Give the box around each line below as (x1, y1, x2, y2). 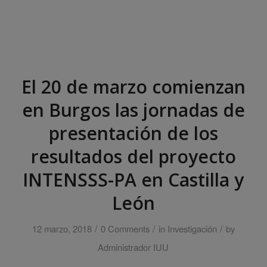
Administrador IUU (98, 241, 169, 253)
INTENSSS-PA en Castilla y (23, 167, 244, 192)
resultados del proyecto (30, 144, 236, 169)
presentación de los (48, 121, 218, 145)
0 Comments (100, 222, 150, 235)
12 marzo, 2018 (32, 222, 92, 235)
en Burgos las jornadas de (21, 98, 245, 122)
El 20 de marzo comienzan (21, 74, 246, 99)
